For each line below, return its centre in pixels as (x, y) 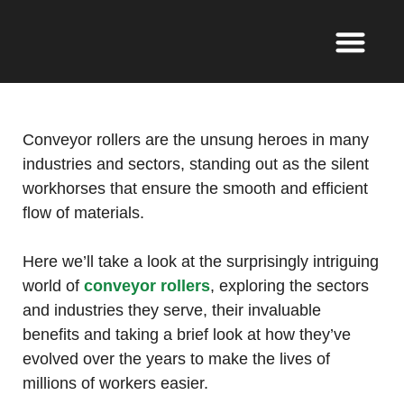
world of (53, 286)
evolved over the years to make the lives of (176, 359)
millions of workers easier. (115, 384)
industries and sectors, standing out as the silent (196, 165)
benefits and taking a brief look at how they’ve (187, 335)
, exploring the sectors (289, 286)
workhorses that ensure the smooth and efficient (195, 189)
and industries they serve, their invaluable (172, 311)
